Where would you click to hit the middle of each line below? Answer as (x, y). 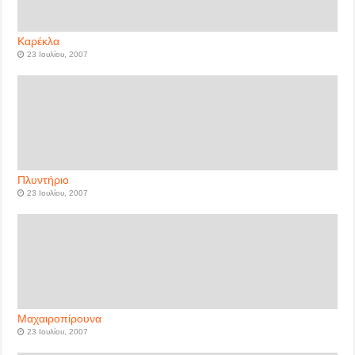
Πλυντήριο (44, 180)
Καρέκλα (39, 42)
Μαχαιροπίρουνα (60, 319)
